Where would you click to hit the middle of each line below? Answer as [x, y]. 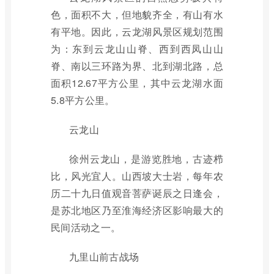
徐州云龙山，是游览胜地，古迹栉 [146, 159]
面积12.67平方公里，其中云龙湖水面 [137, 83]
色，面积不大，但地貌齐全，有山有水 [137, 14]
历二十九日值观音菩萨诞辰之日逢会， [137, 193]
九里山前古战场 [104, 257]
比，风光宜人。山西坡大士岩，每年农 [137, 176]
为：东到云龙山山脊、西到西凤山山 [137, 49]
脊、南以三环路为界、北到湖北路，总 [137, 66]
